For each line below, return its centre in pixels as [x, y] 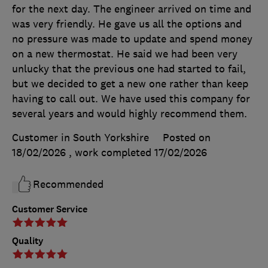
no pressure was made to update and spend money [132, 39]
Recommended [68, 184]
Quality [28, 240]
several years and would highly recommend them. [130, 113]
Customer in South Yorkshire [80, 137]
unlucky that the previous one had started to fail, [129, 68]
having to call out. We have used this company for [131, 98]
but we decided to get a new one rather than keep [130, 83]
